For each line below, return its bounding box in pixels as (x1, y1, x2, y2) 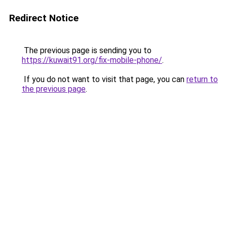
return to (186, 74, 218, 84)
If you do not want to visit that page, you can (22, 74, 186, 84)
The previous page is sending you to (22, 46, 152, 55)
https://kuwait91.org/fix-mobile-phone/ (22, 55, 162, 65)
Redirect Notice (9, 12, 79, 24)
